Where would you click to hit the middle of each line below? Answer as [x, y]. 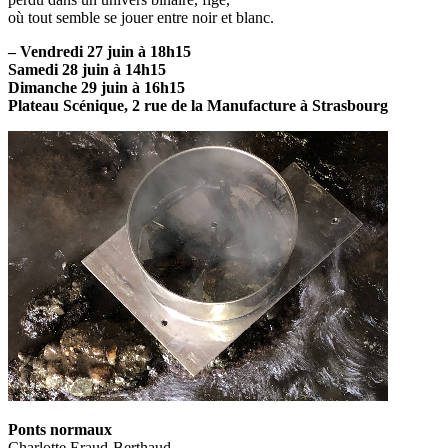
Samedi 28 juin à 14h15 [87, 69]
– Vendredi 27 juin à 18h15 [99, 51]
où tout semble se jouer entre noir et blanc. [141, 17]
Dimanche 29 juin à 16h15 [96, 87]
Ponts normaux [60, 429]
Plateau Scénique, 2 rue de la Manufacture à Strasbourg [198, 105]
